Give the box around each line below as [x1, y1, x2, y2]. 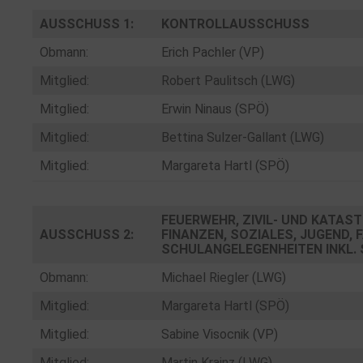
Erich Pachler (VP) [161, 45, 264, 60]
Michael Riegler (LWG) [161, 270, 286, 285]
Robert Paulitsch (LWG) [161, 73, 295, 88]
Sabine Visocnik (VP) [161, 327, 278, 342]
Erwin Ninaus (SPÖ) [161, 101, 269, 117]
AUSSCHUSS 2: [40, 227, 134, 242]
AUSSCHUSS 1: [40, 16, 134, 32]
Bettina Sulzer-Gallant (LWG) [161, 130, 324, 145]
